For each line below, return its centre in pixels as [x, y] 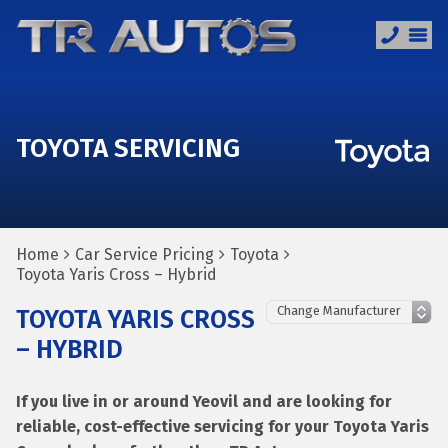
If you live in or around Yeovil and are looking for [204, 401]
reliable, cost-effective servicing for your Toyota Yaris [222, 426]
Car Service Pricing [144, 254]
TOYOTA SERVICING [128, 148]
